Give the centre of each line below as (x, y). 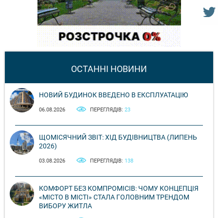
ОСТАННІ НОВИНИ (109, 69)
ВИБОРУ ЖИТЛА (65, 206)
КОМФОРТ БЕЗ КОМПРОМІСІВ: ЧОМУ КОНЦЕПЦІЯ (119, 189)
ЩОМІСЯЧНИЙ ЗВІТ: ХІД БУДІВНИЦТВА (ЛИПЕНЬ (118, 137)
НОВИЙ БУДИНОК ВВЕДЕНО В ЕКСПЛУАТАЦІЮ (114, 95)
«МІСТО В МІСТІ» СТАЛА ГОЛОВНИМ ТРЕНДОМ (114, 197)
